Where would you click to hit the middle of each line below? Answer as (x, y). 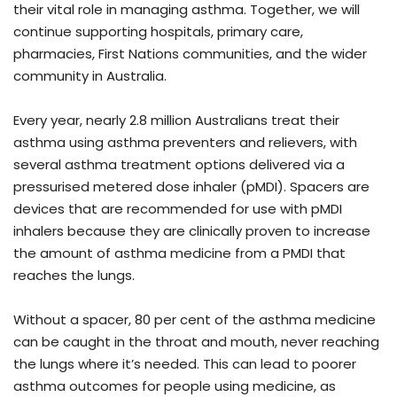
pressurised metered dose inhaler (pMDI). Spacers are (191, 186)
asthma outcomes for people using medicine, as (175, 385)
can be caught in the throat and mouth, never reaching (196, 341)
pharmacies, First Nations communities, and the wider (190, 53)
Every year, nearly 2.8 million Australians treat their (176, 120)
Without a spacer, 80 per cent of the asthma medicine (195, 319)
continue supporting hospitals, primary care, (158, 31)
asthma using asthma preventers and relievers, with (185, 142)
